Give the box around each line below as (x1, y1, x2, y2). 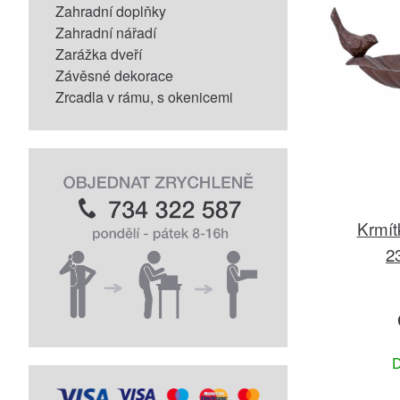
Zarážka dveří (55, 44, 142, 64)
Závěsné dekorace (55, 65, 173, 86)
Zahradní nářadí (55, 22, 156, 43)
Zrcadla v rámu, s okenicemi (55, 87, 233, 107)
